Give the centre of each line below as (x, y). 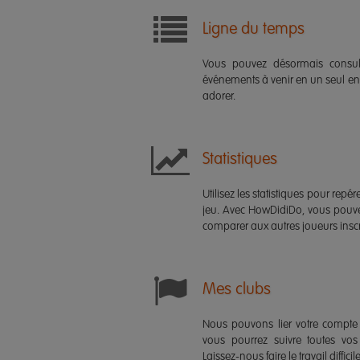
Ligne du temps (254, 30)
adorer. (219, 96)
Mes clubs (237, 290)
